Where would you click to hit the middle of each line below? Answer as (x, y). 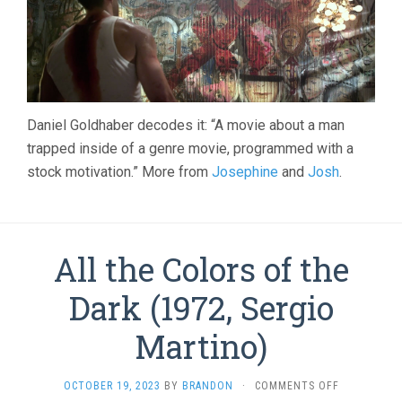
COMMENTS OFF (297, 386)
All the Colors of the (201, 270)
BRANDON (207, 386)
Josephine (245, 172)
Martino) (201, 347)
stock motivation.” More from (119, 172)
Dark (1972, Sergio (201, 308)
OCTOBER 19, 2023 (112, 386)
